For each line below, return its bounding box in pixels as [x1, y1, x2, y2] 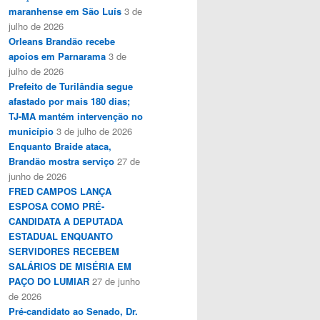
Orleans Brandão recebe [9, 34, 115, 48]
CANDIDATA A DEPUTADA [9, 214, 123, 228]
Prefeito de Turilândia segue [9, 79, 133, 93]
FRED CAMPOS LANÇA [9, 184, 111, 198]
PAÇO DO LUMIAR [9, 274, 89, 288]
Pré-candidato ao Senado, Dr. [9, 304, 138, 318]
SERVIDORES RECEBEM [9, 244, 119, 258]
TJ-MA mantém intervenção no [9, 109, 143, 123]
